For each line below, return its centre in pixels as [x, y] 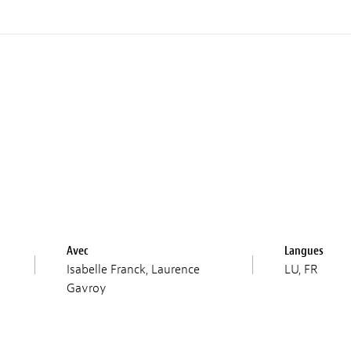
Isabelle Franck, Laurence [134, 269]
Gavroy [87, 288]
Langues [304, 250]
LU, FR [300, 269]
